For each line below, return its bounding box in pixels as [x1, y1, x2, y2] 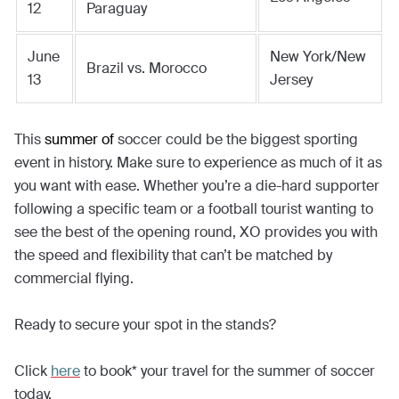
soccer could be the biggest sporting [114, 129, 358, 149]
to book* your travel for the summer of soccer [80, 361, 375, 380]
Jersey [270, 69, 313, 89]
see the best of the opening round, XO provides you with [14, 222, 378, 241]
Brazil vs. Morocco [86, 58, 207, 77]
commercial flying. [14, 268, 137, 288]
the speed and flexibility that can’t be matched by [14, 245, 332, 265]
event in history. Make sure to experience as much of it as [14, 152, 382, 172]
